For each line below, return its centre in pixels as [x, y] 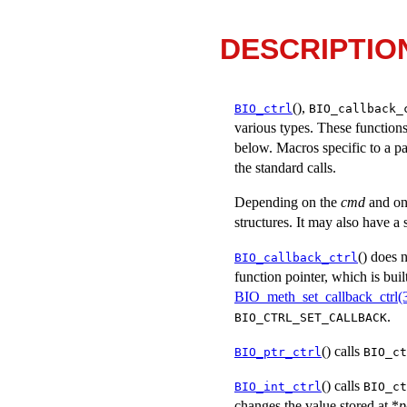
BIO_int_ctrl [278, 386]
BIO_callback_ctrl [296, 257]
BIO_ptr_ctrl [278, 352]
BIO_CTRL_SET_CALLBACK [311, 317]
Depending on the [288, 202]
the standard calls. [285, 167]
